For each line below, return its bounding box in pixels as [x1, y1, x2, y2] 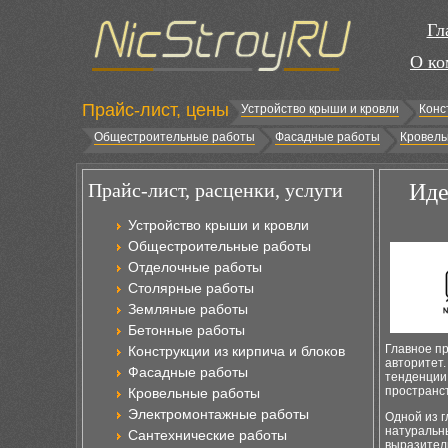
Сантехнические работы [128, 427, 287, 443]
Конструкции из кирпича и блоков [128, 343, 345, 359]
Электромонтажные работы [128, 406, 309, 422]
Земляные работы [128, 301, 248, 317]
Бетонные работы [128, 322, 245, 338]
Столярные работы [128, 280, 254, 296]
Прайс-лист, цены [82, 100, 229, 120]
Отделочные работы [128, 259, 262, 275]
